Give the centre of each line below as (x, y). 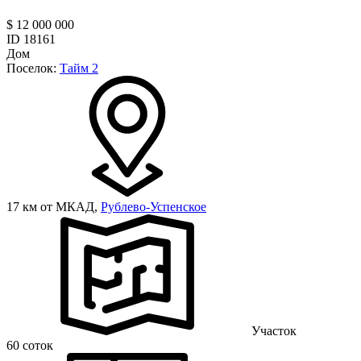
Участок (274, 330)
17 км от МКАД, (54, 206)
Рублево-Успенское (154, 206)
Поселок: (33, 68)
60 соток (30, 345)
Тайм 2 (79, 68)
